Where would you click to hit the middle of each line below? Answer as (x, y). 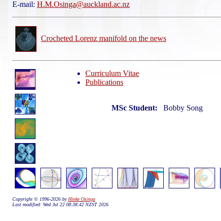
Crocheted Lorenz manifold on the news (104, 38)
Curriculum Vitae (112, 73)
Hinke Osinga (82, 199)
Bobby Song (183, 108)
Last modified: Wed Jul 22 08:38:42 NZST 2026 (60, 204)
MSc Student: (137, 108)
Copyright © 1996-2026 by (40, 199)
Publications (104, 82)
